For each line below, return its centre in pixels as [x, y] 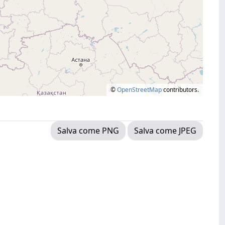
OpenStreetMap [139, 90]
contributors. [180, 90]
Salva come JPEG [165, 131]
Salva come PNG [88, 131]
